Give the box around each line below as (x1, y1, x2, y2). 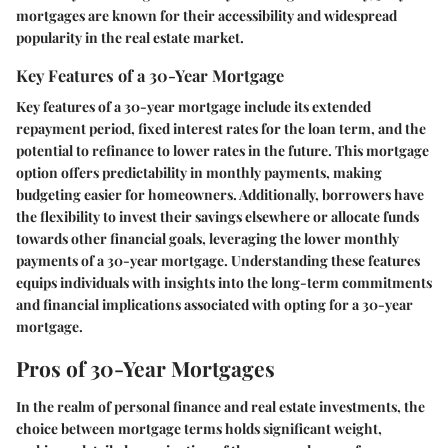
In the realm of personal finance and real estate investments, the (16, 396, 425, 416)
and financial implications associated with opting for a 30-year (16, 295, 413, 315)
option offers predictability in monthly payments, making (16, 163, 382, 183)
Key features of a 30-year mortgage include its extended (16, 97, 371, 117)
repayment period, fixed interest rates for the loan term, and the (16, 119, 426, 139)
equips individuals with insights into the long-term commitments (16, 273, 432, 293)
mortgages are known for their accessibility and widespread (16, 6, 397, 26)
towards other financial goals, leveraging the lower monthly (16, 229, 399, 249)
